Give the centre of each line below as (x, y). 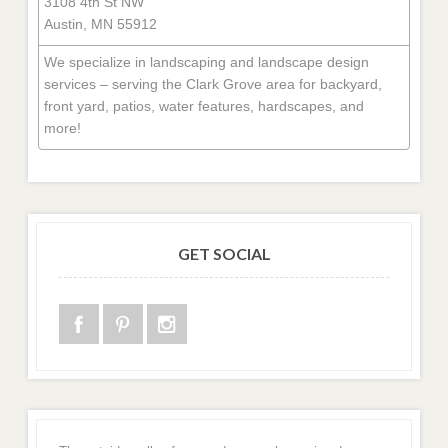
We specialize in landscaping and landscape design (206, 61)
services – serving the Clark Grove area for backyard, (213, 83)
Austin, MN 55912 (100, 23)
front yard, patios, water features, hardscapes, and (204, 105)
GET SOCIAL (224, 253)
